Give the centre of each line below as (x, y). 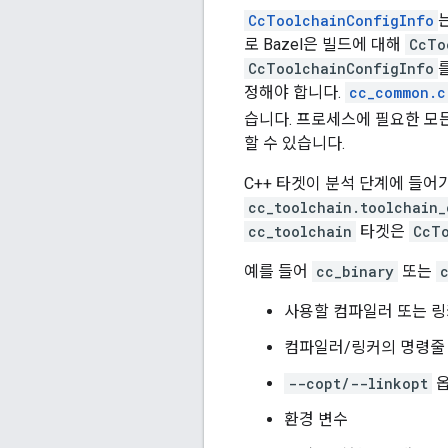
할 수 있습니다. (294, 144)
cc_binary (355, 272)
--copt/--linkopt (358, 384)
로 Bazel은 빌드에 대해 (324, 45)
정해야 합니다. (294, 93)
